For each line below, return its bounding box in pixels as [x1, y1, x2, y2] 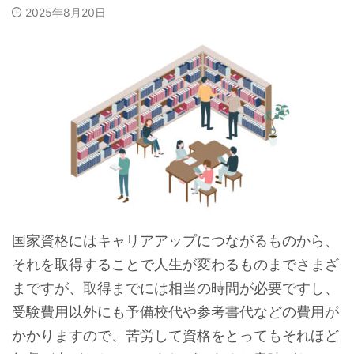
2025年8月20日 [25, 6, 106, 19]
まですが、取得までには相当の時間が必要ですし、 [12, 280, 339, 296]
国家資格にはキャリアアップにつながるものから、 [12, 232, 339, 249]
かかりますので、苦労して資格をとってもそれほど [12, 327, 339, 344]
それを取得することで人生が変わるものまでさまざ [12, 256, 339, 273]
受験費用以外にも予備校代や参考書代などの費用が [12, 303, 339, 320]
